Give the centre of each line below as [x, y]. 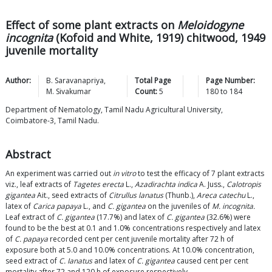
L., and [94, 206]
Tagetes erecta [98, 185]
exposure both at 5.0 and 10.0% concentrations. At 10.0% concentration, [130, 250]
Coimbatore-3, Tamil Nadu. [52, 121]
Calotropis [244, 185]
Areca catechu [221, 195]
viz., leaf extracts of [39, 185]
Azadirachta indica [166, 185]
